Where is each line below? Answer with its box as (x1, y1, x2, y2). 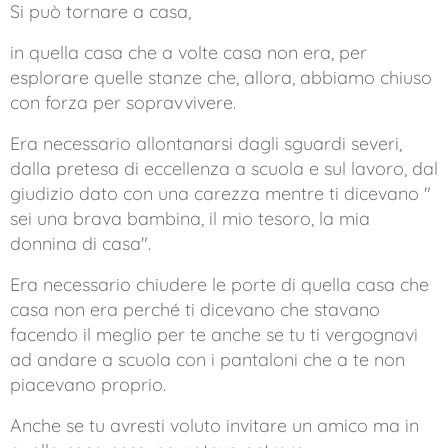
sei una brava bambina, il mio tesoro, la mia (10, 207, 370, 230)
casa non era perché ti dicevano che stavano (10, 298, 380, 321)
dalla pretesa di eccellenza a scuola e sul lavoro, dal (10, 157, 438, 180)
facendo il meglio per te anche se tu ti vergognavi (10, 323, 418, 346)
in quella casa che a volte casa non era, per (10, 41, 367, 64)
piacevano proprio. (10, 373, 166, 396)
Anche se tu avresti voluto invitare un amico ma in (10, 414, 419, 437)
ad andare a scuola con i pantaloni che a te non (10, 348, 405, 371)
